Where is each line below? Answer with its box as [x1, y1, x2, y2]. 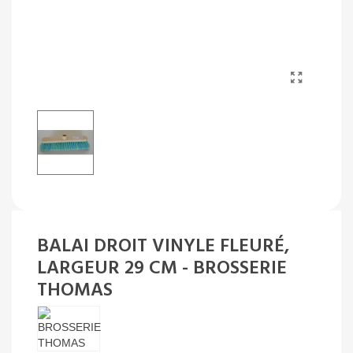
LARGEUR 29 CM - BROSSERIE [37, 254, 287, 284]
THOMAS [37, 276, 113, 307]
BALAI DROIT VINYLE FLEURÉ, [37, 232, 289, 262]
